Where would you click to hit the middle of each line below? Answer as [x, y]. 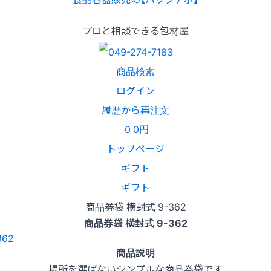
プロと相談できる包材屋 [135, 31]
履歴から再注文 [135, 109]
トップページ [135, 148]
